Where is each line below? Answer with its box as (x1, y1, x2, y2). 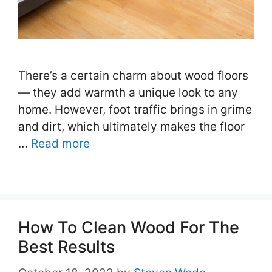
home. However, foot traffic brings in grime (18, 103, 252, 117)
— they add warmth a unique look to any (18, 86, 238, 100)
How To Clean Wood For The (18, 217, 239, 238)
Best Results (18, 237, 115, 257)
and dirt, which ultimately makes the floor (18, 120, 245, 134)
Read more (31, 137, 90, 151)
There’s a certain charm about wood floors (18, 69, 248, 83)
